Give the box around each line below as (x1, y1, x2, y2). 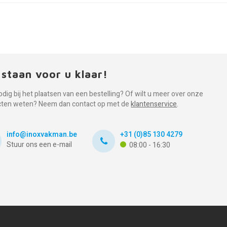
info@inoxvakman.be (7, 129, 78, 140)
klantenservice (131, 99, 177, 109)
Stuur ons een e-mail (7, 139, 72, 150)
